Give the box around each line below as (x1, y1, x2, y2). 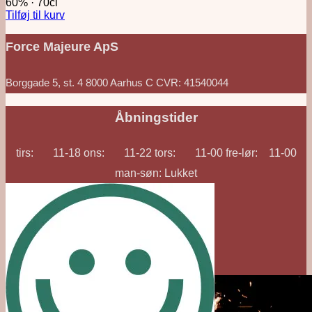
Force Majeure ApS (6, 39, 118, 54)
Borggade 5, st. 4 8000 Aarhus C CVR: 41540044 (6, 76, 228, 88)
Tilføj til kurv (6, 9, 65, 21)
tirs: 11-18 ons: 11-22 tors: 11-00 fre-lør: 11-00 (15, 147, 297, 159)
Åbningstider (114, 110, 198, 125)
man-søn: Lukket (115, 167, 197, 179)
